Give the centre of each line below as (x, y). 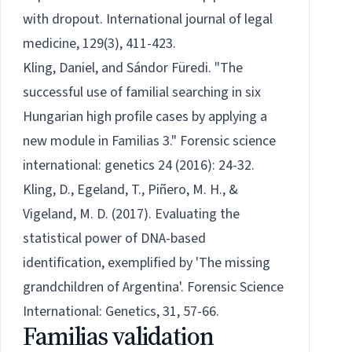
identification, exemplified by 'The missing (147, 263)
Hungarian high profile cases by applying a (145, 117)
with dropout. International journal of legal (148, 20)
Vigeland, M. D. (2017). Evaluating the (131, 214)
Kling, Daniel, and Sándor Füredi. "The (133, 68)
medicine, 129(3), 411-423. (99, 44)
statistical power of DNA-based (114, 239)
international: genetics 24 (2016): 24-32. (139, 166)
